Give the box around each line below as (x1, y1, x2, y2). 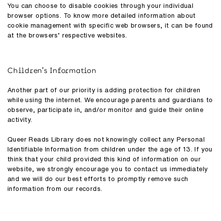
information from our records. (7, 185, 103, 192)
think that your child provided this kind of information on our (7, 156, 201, 162)
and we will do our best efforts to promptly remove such (7, 176, 188, 182)
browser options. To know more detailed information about (7, 12, 196, 19)
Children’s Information (7, 66, 97, 74)
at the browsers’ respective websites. (7, 32, 127, 38)
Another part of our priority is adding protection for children (7, 87, 201, 93)
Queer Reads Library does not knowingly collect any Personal (7, 136, 205, 143)
